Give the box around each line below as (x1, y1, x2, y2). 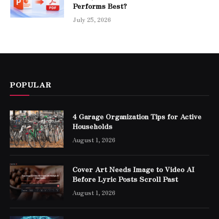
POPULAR (10, 79, 51, 89)
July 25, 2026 (73, 15, 111, 23)
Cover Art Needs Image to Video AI (72, 164, 195, 174)
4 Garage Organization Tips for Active (72, 111, 201, 121)
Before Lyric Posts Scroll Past (72, 174, 178, 184)
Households (72, 121, 112, 131)
